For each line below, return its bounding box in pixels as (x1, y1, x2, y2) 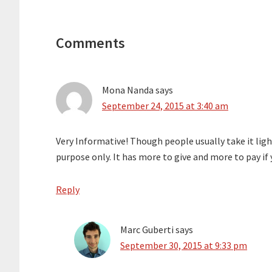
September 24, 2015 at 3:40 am (102, 100, 228, 112)
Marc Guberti (120, 223, 174, 236)
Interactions (19, 19, 114, 42)
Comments (56, 33, 125, 53)
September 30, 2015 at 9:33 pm (120, 239, 247, 252)
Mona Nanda (102, 84, 154, 97)
